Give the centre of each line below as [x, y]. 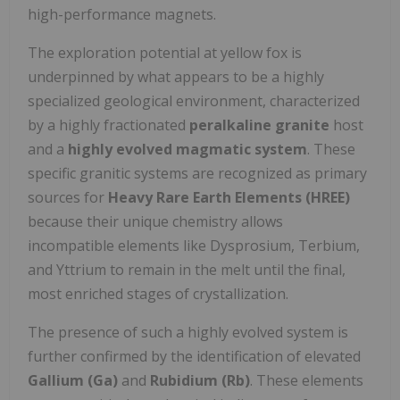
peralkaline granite [259, 125]
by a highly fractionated [108, 125]
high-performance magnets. [122, 15]
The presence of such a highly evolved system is [188, 333]
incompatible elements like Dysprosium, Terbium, [194, 246]
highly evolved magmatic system [187, 150]
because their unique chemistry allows [155, 222]
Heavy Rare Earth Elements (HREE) [229, 198]
